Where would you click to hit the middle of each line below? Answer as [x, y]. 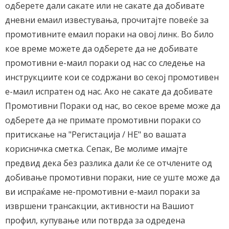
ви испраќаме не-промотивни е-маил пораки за [102, 192]
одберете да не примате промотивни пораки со [103, 120]
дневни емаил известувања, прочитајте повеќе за [107, 20]
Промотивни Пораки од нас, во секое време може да [113, 106]
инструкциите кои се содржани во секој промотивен [112, 77]
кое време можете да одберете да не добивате [101, 49]
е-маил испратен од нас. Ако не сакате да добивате [109, 91]
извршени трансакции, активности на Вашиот [100, 206]
